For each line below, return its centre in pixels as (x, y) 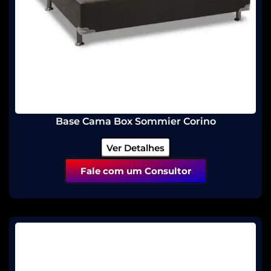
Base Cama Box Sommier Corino (135, 122)
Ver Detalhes (135, 148)
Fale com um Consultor (135, 171)
